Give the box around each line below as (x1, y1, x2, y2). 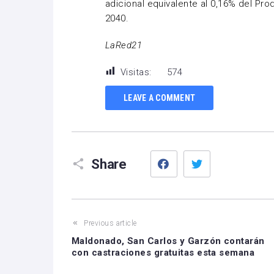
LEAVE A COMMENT (124, 92, 196, 103)
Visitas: (120, 67, 152, 78)
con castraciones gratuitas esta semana (72, 247, 255, 258)
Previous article (84, 219, 137, 228)
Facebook (179, 149, 213, 158)
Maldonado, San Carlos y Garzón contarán (72, 235, 265, 246)
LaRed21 (105, 40, 143, 51)
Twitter (212, 149, 238, 158)
